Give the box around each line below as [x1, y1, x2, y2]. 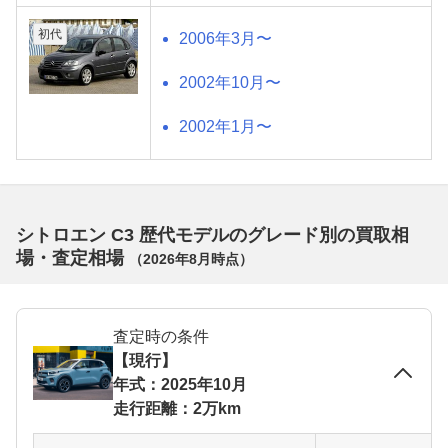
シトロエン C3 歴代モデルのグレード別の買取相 [16, 225, 409, 246]
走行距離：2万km [113, 400, 241, 418]
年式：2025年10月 [113, 376, 247, 394]
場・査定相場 [16, 248, 129, 269]
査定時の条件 [113, 328, 209, 346]
